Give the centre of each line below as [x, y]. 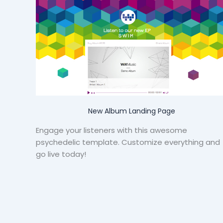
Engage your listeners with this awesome [111, 130]
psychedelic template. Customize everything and [128, 142]
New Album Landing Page [131, 111]
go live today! [61, 154]
